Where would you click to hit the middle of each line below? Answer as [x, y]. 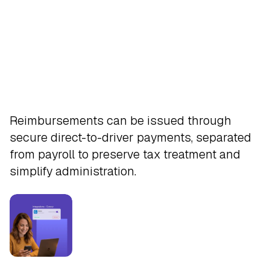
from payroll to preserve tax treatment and [125, 154]
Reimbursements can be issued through [121, 120]
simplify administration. [73, 171]
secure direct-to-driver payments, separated [130, 137]
